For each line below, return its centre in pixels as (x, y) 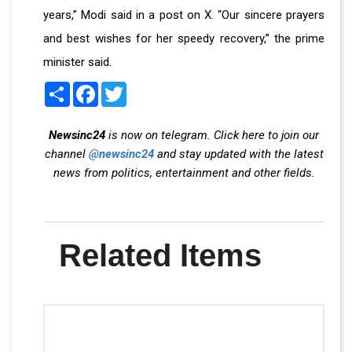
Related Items (160, 255)
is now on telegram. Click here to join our (212, 135)
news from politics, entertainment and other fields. (184, 172)
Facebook (124, 88)
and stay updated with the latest (238, 154)
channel (66, 154)
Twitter (145, 88)
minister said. (77, 62)
